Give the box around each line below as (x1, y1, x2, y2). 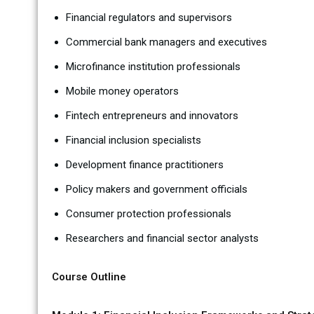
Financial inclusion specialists (65, 134, 201, 146)
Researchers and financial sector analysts (65, 232, 259, 245)
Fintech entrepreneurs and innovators (65, 109, 238, 122)
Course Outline (51, 271, 126, 283)
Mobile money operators (65, 85, 179, 97)
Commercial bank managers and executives (65, 36, 267, 48)
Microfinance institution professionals (65, 60, 240, 73)
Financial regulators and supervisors (65, 11, 232, 24)
